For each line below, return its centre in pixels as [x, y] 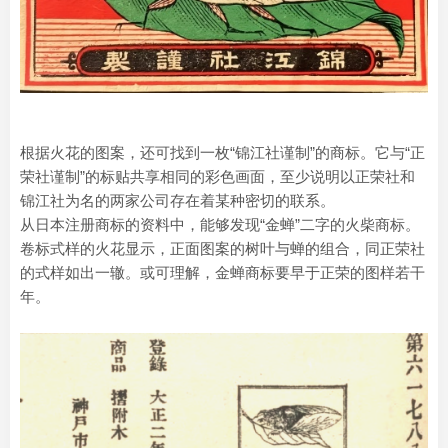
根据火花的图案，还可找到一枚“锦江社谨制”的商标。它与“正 [222, 153]
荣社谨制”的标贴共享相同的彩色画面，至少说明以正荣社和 [217, 177]
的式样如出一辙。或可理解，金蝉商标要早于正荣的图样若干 [222, 273]
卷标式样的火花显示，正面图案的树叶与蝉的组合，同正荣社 [222, 249]
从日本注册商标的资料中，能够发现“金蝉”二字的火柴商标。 [220, 225]
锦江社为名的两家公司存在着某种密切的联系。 [177, 201]
